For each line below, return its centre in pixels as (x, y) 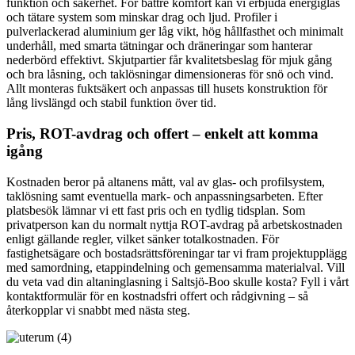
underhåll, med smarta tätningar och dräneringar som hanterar (159, 46)
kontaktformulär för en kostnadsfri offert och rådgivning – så (157, 296)
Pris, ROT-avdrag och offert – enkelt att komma (162, 134)
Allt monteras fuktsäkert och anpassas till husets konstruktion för (167, 89)
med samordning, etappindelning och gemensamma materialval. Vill (176, 267)
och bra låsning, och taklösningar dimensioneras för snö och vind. (170, 74)
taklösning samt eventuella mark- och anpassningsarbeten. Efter (164, 196)
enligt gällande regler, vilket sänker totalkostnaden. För (143, 239)
